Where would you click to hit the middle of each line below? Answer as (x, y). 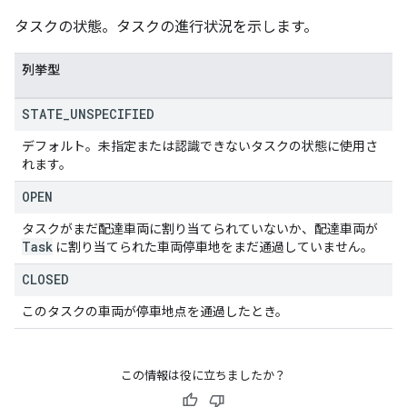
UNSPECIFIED (112, 114)
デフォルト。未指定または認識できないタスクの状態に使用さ (200, 146)
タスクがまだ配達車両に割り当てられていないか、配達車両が (200, 229)
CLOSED (45, 279)
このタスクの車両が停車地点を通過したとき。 (155, 312)
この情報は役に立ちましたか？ (203, 376)
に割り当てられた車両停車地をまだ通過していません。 (213, 247)
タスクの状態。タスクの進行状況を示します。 (166, 27)
